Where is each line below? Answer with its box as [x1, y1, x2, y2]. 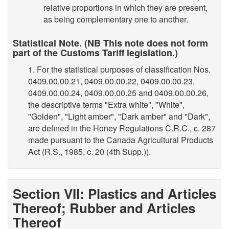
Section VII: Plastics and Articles [13, 184, 216, 203]
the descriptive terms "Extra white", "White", [28, 99, 185, 110]
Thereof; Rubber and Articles [13, 198, 195, 217]
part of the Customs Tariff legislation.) [13, 45, 178, 59]
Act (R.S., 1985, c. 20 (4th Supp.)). [28, 146, 151, 157]
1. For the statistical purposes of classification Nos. [28, 63, 211, 75]
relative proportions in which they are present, [43, 1, 208, 13]
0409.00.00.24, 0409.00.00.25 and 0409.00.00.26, [28, 87, 209, 99]
